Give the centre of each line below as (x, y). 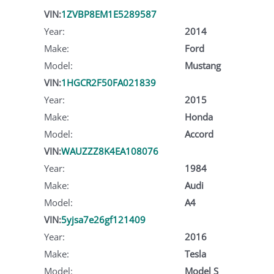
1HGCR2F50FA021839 (109, 82)
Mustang (202, 65)
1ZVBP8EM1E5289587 (109, 14)
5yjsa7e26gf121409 (103, 219)
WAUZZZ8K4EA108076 (110, 151)
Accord (199, 134)
